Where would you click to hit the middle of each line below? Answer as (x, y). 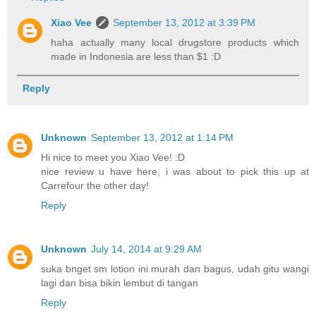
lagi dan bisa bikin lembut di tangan (120, 283)
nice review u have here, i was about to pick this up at (175, 172)
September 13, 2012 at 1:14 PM (162, 138)
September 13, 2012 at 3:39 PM (184, 22)
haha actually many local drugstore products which (175, 42)
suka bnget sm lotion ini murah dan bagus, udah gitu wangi (175, 269)
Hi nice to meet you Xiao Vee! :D (113, 158)
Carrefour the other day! (95, 186)
